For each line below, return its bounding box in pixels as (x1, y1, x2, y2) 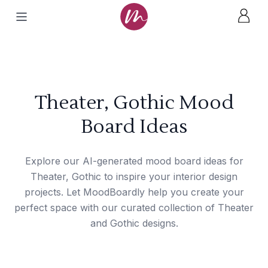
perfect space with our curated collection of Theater (14, 202, 254, 214)
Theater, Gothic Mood (34, 90, 234, 115)
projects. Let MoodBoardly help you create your (24, 186, 244, 198)
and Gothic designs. (90, 217, 178, 229)
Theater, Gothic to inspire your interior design (31, 170, 237, 182)
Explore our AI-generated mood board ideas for (25, 155, 243, 167)
